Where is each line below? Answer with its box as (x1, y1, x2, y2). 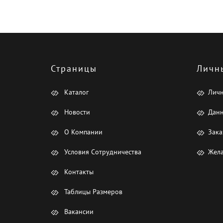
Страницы (51, 63, 97, 75)
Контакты (62, 167, 94, 177)
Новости (62, 108, 90, 117)
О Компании (62, 127, 103, 137)
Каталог (62, 88, 89, 97)
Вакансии (62, 207, 94, 217)
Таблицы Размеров (62, 187, 122, 197)
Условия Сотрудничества (62, 147, 141, 157)
